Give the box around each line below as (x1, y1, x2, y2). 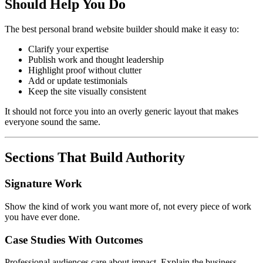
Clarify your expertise (28, 44, 109, 55)
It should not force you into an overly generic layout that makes (5, 106, 238, 117)
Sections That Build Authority (5, 150, 185, 166)
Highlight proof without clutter (28, 65, 141, 76)
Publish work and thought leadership (28, 55, 164, 65)
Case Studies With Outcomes (5, 233, 143, 246)
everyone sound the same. (5, 117, 100, 127)
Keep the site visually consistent (28, 86, 146, 97)
